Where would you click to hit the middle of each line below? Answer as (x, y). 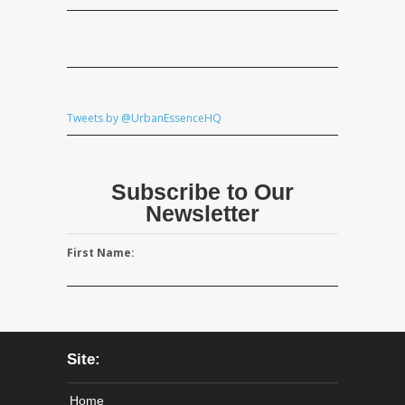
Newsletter (202, 214)
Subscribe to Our (202, 192)
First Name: (101, 253)
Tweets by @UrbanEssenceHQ (144, 118)
